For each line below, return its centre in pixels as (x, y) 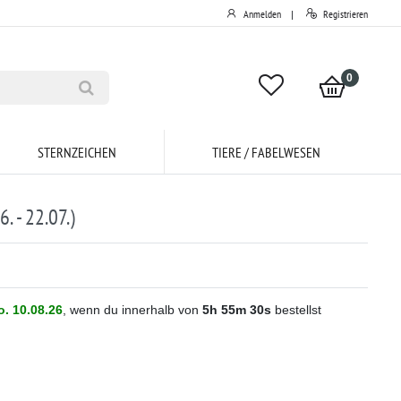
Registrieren (346, 14)
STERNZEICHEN (77, 152)
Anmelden (262, 14)
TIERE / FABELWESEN (267, 152)
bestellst (296, 310)
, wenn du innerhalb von (132, 310)
